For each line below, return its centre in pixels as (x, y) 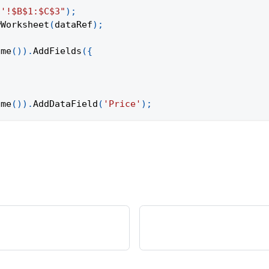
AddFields (57, 51)
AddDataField (65, 104)
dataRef (74, 25)
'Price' (122, 104)
